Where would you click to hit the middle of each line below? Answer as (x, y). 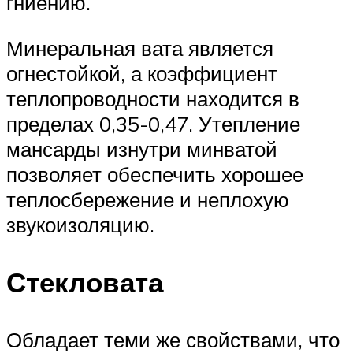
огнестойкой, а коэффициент (142, 74)
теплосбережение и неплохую (148, 200)
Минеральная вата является (140, 48)
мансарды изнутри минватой (142, 149)
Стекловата (85, 282)
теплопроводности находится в (153, 99)
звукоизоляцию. (80, 225)
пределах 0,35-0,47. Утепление (153, 124)
